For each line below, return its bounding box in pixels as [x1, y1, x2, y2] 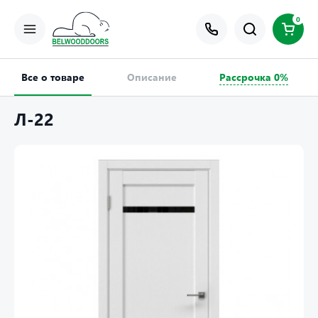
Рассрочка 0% [219, 70, 288, 84]
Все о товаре [21, 70, 84, 84]
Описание [127, 70, 177, 84]
